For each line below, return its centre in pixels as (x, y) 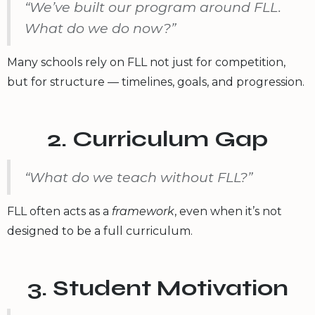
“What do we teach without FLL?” (139, 177)
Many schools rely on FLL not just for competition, (146, 62)
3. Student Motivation (157, 288)
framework (143, 211)
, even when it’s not (228, 211)
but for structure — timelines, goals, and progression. (156, 82)
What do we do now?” (100, 28)
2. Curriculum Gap (157, 139)
